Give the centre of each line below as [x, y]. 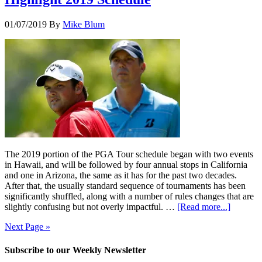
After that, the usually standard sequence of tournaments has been [125, 186]
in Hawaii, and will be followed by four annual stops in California [126, 165]
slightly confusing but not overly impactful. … [91, 207]
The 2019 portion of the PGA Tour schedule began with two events [129, 154]
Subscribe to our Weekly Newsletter [75, 250]
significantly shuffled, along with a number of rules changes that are [129, 196]
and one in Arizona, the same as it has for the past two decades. [121, 175]
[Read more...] [204, 207]
